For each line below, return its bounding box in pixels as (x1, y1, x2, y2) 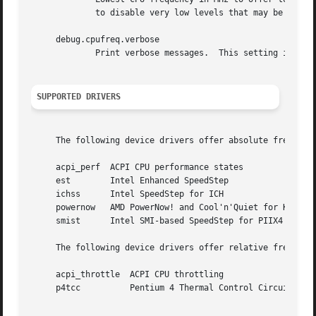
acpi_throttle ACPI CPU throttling (31, 269, 224, 280)
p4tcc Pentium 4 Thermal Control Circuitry (31, 283, 81, 293)
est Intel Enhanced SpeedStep (31, 176, 71, 186)
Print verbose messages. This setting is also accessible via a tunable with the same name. (31, 48, 71, 59)
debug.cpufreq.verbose (31, 35, 160, 45)
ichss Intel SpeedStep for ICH (31, 189, 81, 200)
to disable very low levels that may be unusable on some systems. (31, 8, 71, 18)
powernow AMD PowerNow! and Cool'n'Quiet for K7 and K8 (31, 202, 96, 213)
